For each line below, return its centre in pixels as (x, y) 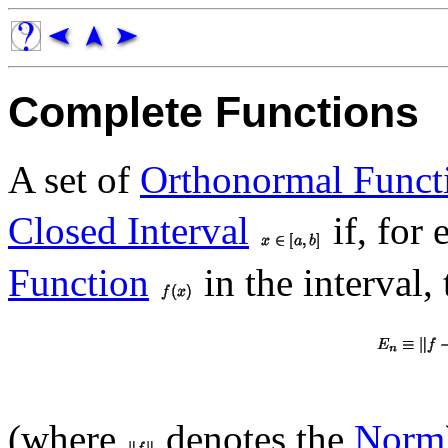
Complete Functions (213, 111)
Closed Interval (128, 231)
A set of (74, 179)
